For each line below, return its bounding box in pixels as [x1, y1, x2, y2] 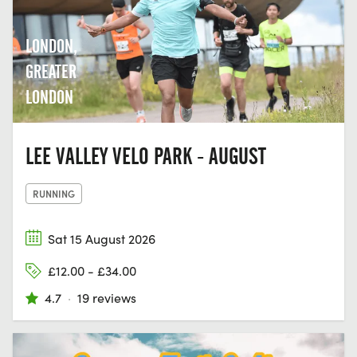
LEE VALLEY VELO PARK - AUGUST [25, 142, 266, 170]
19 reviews [77, 289, 136, 307]
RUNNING [33, 186, 75, 200]
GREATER [25, 60, 76, 83]
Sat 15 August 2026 [48, 229, 155, 247]
